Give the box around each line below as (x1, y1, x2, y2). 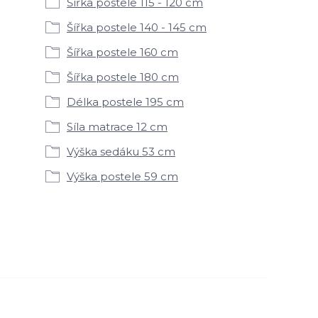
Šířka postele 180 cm (67, 70, 179, 84)
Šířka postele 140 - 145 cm (67, 21, 207, 34)
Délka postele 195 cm (67, 95, 184, 109)
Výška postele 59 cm (67, 170, 178, 183)
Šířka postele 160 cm (67, 45, 178, 59)
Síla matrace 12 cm (67, 120, 168, 133)
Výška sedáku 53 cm (67, 145, 175, 158)
